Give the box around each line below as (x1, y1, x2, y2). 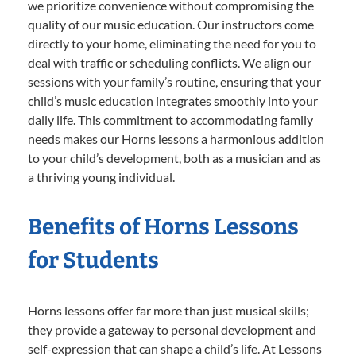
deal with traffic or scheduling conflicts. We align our (28, 54, 311, 70)
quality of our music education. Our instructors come (28, 16, 314, 32)
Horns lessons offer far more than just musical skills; (28, 302, 309, 318)
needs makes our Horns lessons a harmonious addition (28, 130, 324, 146)
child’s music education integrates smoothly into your (28, 92, 318, 108)
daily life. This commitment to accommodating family (28, 111, 313, 127)
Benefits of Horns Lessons (28, 213, 299, 240)
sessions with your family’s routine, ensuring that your (28, 73, 321, 89)
